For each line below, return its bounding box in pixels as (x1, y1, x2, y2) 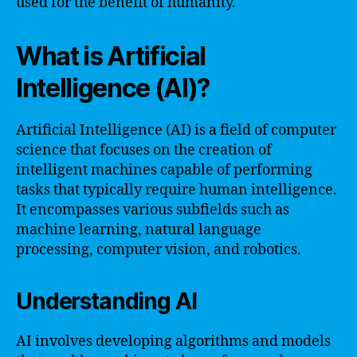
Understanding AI (16, 287, 197, 315)
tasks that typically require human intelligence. (16, 180, 337, 199)
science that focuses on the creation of (16, 140, 272, 159)
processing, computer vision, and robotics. (16, 240, 301, 259)
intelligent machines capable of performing (16, 160, 312, 179)
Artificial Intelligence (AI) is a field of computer (16, 120, 336, 139)
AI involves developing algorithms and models (16, 331, 331, 351)
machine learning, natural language (16, 220, 261, 239)
